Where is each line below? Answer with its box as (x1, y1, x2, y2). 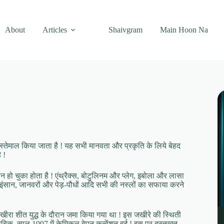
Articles (42, 25, 67, 34)
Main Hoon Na (159, 25, 208, 34)
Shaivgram (108, 25, 142, 34)
